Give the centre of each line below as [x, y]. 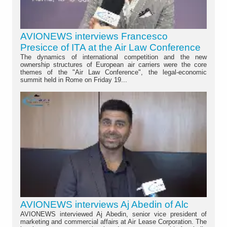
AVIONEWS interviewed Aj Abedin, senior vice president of [113, 214]
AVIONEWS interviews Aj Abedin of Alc [104, 204]
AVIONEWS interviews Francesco [94, 36]
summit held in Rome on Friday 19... [74, 80]
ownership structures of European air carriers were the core [113, 64]
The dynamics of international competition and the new [113, 57]
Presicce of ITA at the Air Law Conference [110, 47]
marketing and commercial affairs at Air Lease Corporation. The [113, 221]
